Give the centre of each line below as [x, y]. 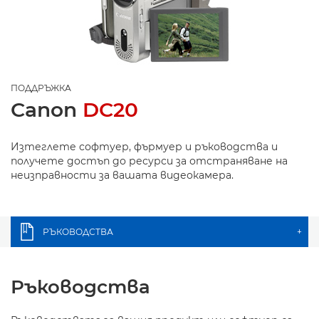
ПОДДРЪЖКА [41, 88]
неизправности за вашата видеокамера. [122, 175]
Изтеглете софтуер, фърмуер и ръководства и [144, 147]
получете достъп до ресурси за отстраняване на [149, 161]
